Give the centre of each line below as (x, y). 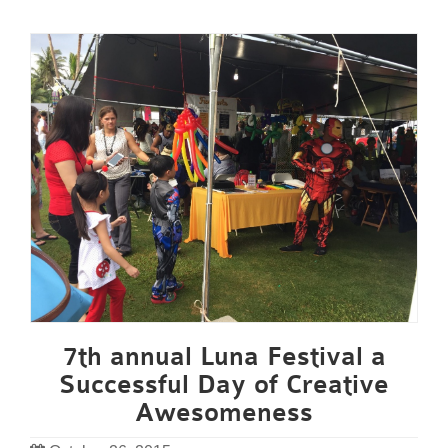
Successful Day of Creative (224, 385)
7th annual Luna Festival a (224, 357)
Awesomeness (224, 413)
